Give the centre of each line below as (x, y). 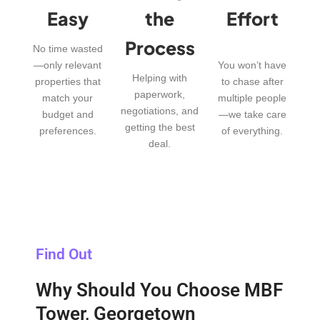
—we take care (252, 114)
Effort (252, 18)
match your (68, 97)
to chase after (252, 81)
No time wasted (67, 48)
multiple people (252, 97)
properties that (67, 81)
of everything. (252, 130)
